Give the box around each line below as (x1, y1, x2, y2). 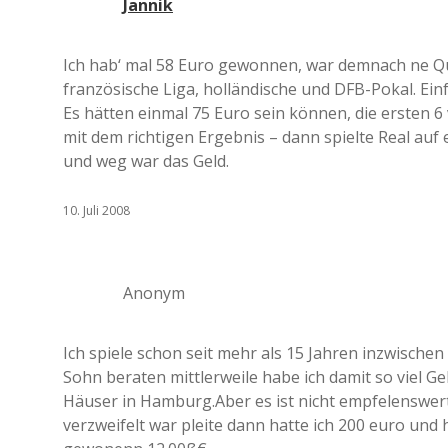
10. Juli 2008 (63, 202, 130, 219)
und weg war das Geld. (63, 150, 229, 172)
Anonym (123, 282, 185, 304)
